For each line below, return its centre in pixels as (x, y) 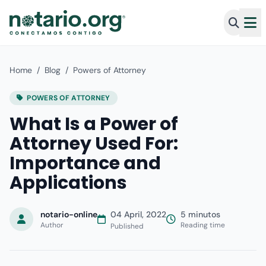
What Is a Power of (94, 124)
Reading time (203, 225)
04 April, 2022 (138, 214)
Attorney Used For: (94, 144)
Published (127, 226)
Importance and (85, 163)
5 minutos (200, 214)
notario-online (69, 214)
